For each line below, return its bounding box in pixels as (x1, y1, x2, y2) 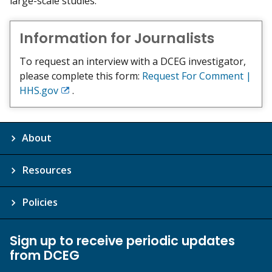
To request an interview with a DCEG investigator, (19, 54, 246, 68)
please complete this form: (19, 69, 142, 83)
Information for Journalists (19, 29, 214, 49)
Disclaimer (60, 100, 107, 114)
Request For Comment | (142, 69, 251, 83)
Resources (22, 163, 72, 177)
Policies (22, 195, 58, 209)
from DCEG (10, 246, 80, 264)
